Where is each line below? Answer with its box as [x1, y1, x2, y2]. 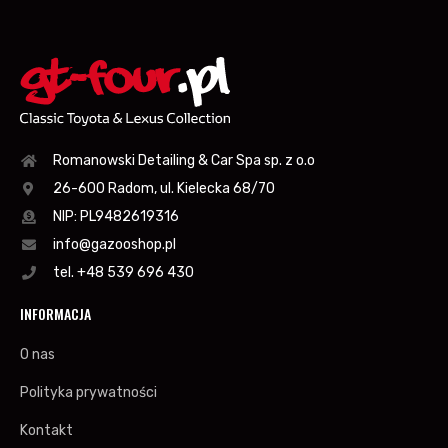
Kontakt [20, 422, 73, 440]
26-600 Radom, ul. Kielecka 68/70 [52, 180, 275, 198]
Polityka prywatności [20, 384, 157, 402]
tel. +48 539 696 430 [52, 264, 194, 282]
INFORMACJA [20, 303, 91, 325]
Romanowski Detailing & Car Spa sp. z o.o [52, 152, 315, 170]
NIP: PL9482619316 [52, 208, 179, 226]
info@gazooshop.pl [52, 236, 176, 254]
